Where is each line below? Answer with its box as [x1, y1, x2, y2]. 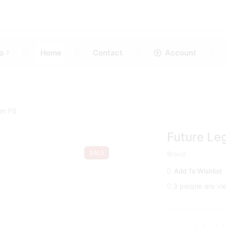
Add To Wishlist [174, 167, 222, 175]
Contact [92, 48, 123, 58]
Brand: [166, 150, 187, 158]
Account [165, 48, 197, 58]
